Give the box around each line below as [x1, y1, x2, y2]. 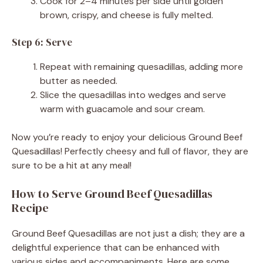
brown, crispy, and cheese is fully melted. [40, 8, 213, 21]
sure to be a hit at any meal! [12, 159, 131, 171]
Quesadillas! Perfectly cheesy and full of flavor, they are [12, 144, 248, 157]
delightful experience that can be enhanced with [12, 241, 220, 254]
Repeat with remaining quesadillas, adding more [40, 60, 243, 73]
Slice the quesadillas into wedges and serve [40, 88, 226, 101]
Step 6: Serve [12, 35, 72, 49]
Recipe [12, 199, 49, 216]
